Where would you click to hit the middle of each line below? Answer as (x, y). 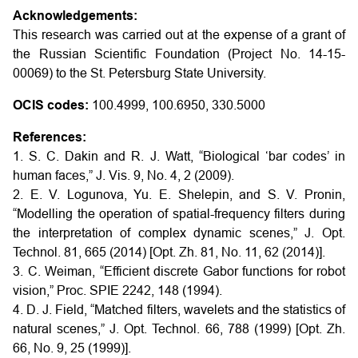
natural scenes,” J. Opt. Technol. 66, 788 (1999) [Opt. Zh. (179, 329)
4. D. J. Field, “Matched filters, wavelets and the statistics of (179, 310)
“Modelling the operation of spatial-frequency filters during (179, 214)
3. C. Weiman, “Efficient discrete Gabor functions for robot (179, 271)
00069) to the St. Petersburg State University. (139, 73)
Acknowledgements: (75, 16)
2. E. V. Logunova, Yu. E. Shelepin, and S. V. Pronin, (179, 195)
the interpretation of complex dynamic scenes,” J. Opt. (179, 233)
